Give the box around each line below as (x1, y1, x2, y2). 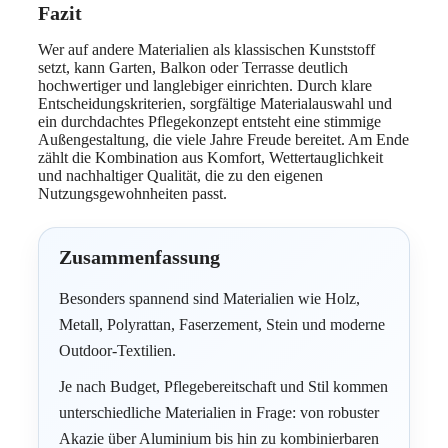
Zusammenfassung (59, 246, 220, 269)
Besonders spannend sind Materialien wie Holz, (59, 290, 360, 307)
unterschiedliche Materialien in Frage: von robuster (59, 404, 379, 421)
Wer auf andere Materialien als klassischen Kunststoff (38, 41, 375, 59)
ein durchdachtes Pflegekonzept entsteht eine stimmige (38, 113, 381, 131)
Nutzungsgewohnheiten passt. (38, 185, 227, 203)
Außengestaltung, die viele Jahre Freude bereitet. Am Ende (38, 131, 409, 149)
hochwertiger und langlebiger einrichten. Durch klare (38, 77, 372, 95)
